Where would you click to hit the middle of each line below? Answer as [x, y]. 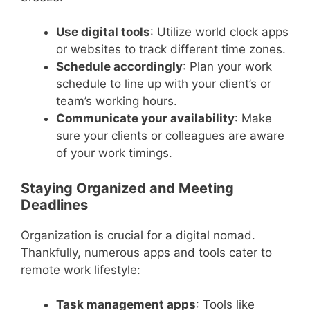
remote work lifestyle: [81, 270]
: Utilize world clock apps [219, 32]
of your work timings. [114, 153]
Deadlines [54, 204]
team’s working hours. [117, 101]
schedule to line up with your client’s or [164, 84]
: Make [253, 119]
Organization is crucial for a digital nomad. [138, 235]
